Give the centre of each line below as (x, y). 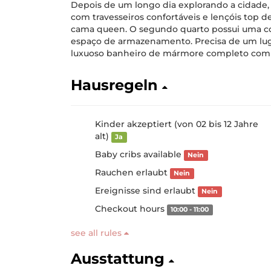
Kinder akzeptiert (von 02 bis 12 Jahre (177, 124)
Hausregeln (116, 85)
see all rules (97, 233)
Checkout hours (131, 209)
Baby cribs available (139, 154)
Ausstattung (120, 259)
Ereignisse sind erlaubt (146, 191)
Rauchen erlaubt (132, 172)
